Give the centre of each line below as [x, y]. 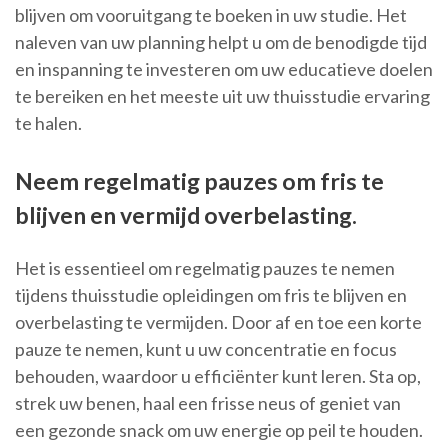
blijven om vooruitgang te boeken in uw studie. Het [211, 15]
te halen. [48, 123]
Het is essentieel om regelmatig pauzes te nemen [205, 268]
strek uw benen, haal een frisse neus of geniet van [208, 403]
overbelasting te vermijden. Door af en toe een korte [218, 322]
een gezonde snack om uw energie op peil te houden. [219, 430]
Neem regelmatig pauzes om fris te [199, 181]
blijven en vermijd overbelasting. [186, 215]
